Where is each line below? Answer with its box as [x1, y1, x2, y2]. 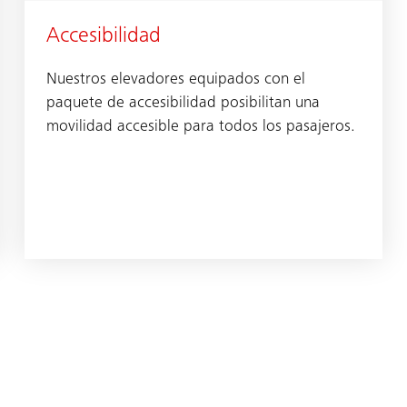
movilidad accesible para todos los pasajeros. [45, 118, 355, 135]
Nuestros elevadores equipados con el [45, 71, 305, 88]
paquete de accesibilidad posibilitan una [45, 94, 320, 112]
